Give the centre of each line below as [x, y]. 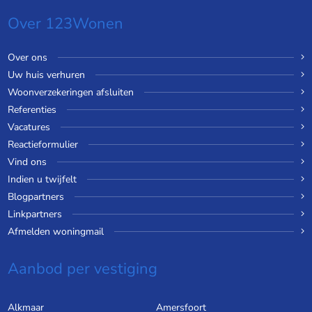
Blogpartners [36, 197]
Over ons [27, 58]
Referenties [32, 110]
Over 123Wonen [65, 24]
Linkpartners [34, 214]
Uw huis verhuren [46, 75]
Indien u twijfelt [42, 180]
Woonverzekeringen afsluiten [70, 93]
